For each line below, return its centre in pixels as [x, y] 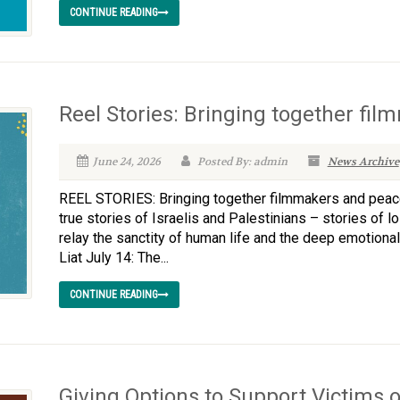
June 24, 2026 [126, 162]
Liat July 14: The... [113, 258]
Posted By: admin [241, 162]
